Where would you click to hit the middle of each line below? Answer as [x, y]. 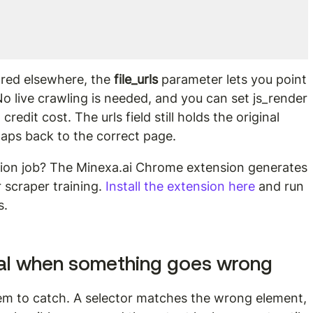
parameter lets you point [234, 79]
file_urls [136, 79]
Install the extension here [181, 186]
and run [282, 186]
